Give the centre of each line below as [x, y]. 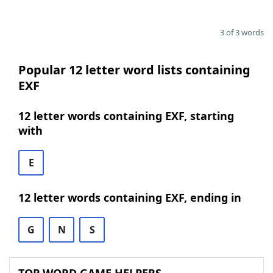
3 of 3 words [242, 32]
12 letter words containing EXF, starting [126, 116]
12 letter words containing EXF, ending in [130, 197]
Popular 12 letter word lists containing [134, 70]
